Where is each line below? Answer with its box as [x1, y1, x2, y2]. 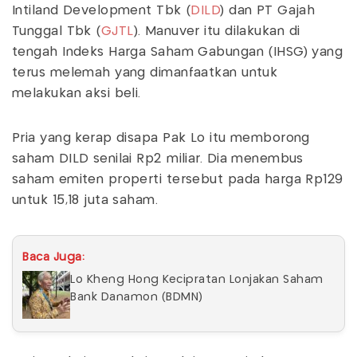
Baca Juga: [22, 251, 84, 263]
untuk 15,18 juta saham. [12, 194, 159, 206]
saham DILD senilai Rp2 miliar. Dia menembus [12, 152, 304, 165]
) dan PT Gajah [220, 4, 316, 17]
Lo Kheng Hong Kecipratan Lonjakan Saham [70, 273, 324, 285]
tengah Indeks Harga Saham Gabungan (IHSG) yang [12, 45, 343, 58]
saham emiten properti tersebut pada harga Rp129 [12, 173, 343, 186]
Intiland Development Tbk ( [12, 4, 191, 17]
